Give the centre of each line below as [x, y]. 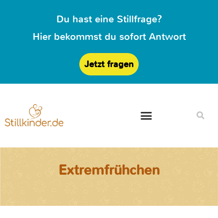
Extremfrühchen [109, 170]
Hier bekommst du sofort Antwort [109, 37]
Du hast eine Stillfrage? [109, 19]
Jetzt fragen [109, 64]
